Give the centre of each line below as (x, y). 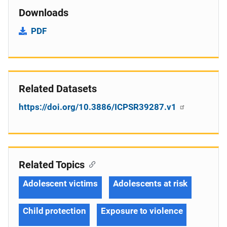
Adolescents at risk (150, 183)
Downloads (44, 13)
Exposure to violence (142, 211)
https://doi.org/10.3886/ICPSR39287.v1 (99, 107)
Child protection (54, 211)
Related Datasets (58, 89)
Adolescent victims (61, 183)
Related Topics (52, 165)
